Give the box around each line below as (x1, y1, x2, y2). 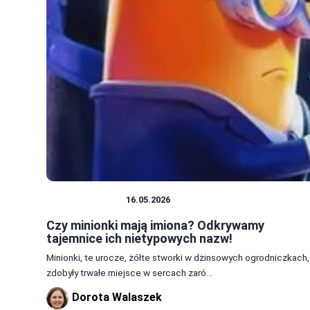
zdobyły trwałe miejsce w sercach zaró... (46, 267, 212, 279)
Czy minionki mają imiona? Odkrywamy (46, 218, 264, 233)
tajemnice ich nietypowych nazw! (46, 231, 232, 246)
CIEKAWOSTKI (53, 194, 119, 206)
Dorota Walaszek (72, 291, 162, 304)
